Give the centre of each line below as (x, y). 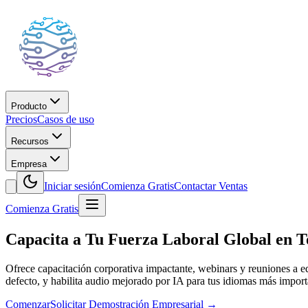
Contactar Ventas (211, 186)
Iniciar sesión (73, 186)
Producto (29, 106)
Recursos (30, 141)
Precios (21, 119)
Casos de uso (66, 119)
